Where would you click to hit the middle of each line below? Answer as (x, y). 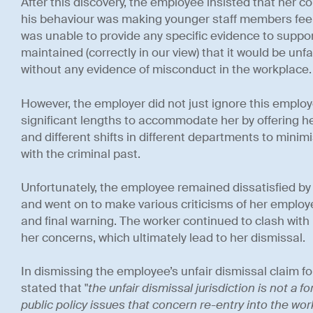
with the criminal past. (80, 154)
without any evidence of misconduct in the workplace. (166, 70)
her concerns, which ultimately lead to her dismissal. (163, 238)
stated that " (54, 288)
